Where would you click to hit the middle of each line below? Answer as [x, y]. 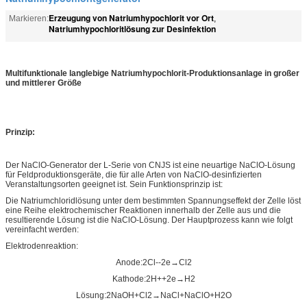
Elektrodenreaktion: [42, 246]
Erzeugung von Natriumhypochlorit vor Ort [131, 17]
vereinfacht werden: [42, 229]
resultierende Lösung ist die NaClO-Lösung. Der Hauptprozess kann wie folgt [149, 220]
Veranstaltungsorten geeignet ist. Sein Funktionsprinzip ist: [114, 184]
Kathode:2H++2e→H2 [153, 279]
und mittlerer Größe [44, 83]
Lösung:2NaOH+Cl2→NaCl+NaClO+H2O [153, 295]
